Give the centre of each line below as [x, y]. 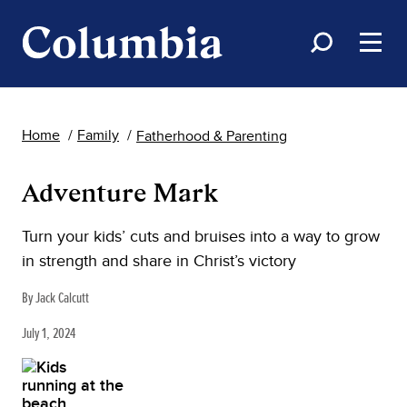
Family [98, 135]
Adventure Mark [120, 192]
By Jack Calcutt [55, 298]
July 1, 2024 [49, 333]
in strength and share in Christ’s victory [159, 260]
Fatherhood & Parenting [212, 135]
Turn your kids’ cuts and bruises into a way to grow [201, 236]
